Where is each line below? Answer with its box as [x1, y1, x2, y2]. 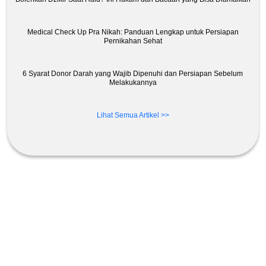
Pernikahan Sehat [103, 36, 162, 45]
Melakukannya [109, 78, 157, 87]
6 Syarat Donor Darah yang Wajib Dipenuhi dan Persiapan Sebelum [23, 69, 243, 78]
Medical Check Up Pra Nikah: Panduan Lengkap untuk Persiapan [27, 27, 239, 36]
